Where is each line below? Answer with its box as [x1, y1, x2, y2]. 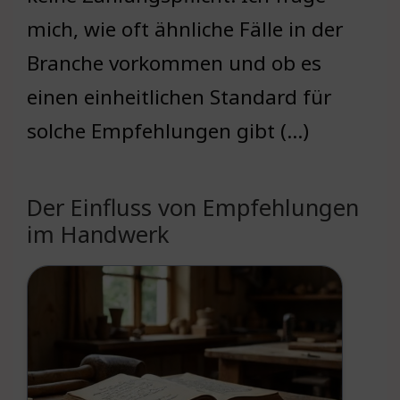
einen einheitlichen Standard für [27, 83, 331, 112]
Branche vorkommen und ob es [27, 49, 321, 78]
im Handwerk [27, 219, 170, 250]
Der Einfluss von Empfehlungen [27, 192, 359, 223]
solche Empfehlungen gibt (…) [27, 117, 309, 146]
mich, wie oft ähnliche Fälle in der [27, 15, 343, 44]
